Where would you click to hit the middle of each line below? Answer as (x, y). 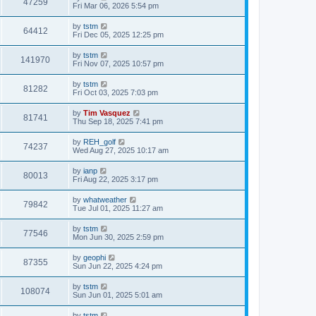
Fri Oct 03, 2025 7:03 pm (115, 92)
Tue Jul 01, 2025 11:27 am (118, 208)
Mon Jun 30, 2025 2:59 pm (118, 237)
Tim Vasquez (107, 113)
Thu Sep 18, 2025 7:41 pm (118, 121)
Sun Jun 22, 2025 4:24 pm (117, 266)
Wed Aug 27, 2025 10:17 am (121, 150)
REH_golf (99, 142)
